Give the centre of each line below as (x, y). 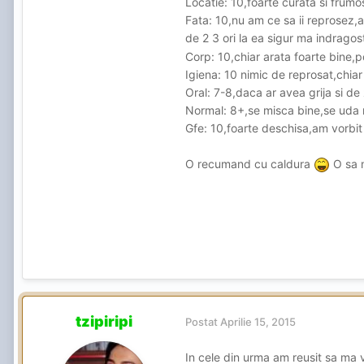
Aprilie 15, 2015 (258, 322)
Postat (203, 322)
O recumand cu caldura (249, 163)
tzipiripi (104, 321)
